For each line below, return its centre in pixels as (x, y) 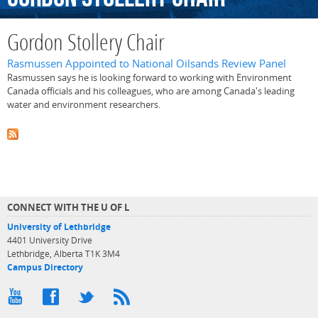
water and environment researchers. (84, 105)
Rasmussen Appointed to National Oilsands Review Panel (147, 64)
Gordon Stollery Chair (86, 45)
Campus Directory (45, 267)
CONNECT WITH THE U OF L (68, 207)
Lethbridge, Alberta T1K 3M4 (64, 253)
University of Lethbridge (59, 226)
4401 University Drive (50, 240)
